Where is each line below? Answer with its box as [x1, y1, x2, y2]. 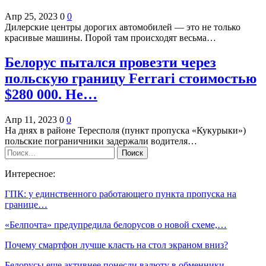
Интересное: [5, 169, 55, 179]
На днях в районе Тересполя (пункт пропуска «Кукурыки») [5, 125, 246, 136]
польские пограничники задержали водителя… [5, 136, 197, 147]
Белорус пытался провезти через [5, 55, 216, 71]
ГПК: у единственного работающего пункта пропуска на [5, 189, 236, 199]
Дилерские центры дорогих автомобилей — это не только [5, 21, 240, 32]
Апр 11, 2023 [5, 115, 57, 125]
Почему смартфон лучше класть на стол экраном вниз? [5, 240, 228, 251]
